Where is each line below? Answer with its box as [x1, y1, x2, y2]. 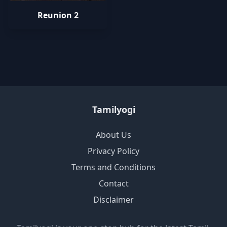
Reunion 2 [37, 10, 79, 21]
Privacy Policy [88, 145, 139, 157]
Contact [98, 178, 129, 189]
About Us [96, 129, 131, 140]
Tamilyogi [92, 103, 135, 116]
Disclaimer [93, 194, 134, 205]
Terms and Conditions [71, 162, 156, 173]
